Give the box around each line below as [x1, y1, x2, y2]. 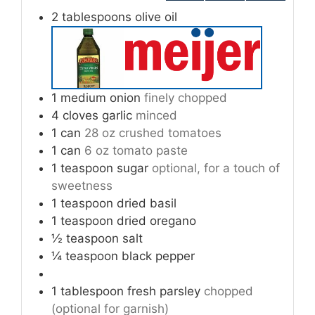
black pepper [122, 249, 195, 264]
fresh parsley [127, 284, 200, 299]
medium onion [60, 91, 141, 105]
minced [136, 108, 177, 123]
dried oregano [117, 214, 196, 229]
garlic [102, 108, 132, 123]
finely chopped [144, 91, 227, 105]
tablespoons [62, 10, 131, 25]
